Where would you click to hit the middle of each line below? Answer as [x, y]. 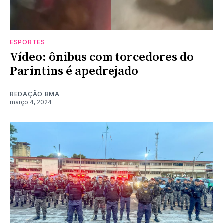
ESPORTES [28, 42]
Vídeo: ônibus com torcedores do [102, 57]
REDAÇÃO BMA [35, 94]
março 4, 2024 [31, 102]
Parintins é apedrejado [74, 71]
